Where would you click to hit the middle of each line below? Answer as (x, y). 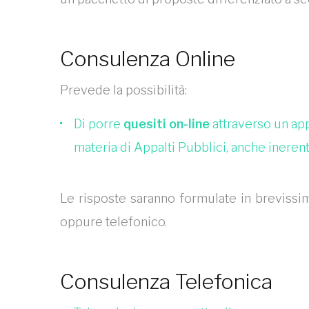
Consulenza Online (148, 59)
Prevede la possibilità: (123, 90)
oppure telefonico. (113, 222)
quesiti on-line (167, 124)
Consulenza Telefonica (166, 281)
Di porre (99, 124)
